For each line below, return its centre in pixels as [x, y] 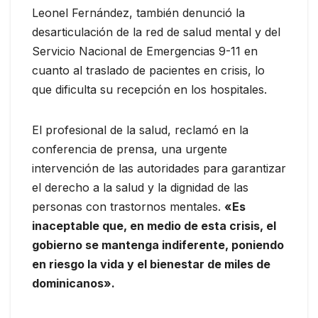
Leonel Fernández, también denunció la [138, 13]
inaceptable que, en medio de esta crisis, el [154, 226]
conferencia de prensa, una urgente [130, 149]
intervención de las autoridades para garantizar [159, 169]
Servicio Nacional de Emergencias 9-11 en [145, 51]
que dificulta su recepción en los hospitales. [149, 90]
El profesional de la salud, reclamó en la [140, 130]
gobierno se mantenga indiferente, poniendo [158, 245]
